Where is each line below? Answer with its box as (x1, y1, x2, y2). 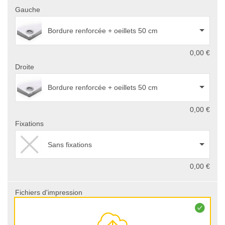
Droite (15, 62, 34, 71)
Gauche (15, 6, 40, 14)
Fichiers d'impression (15, 188, 82, 197)
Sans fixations (47, 140, 92, 149)
